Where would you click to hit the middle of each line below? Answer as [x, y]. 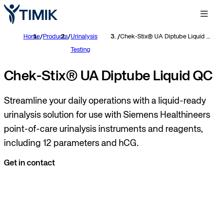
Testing [80, 50]
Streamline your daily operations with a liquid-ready [105, 101]
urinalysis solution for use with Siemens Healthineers [107, 115]
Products [55, 37]
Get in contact [29, 163]
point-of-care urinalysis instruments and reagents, [103, 129]
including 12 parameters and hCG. [71, 144]
